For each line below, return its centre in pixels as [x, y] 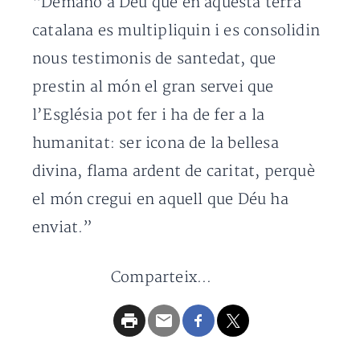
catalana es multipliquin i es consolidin [176, 31]
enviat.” [63, 228]
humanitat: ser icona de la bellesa [155, 143]
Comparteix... [162, 278]
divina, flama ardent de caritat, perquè [174, 172]
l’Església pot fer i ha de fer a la [148, 115]
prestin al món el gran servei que [153, 87]
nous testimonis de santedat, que [154, 59]
